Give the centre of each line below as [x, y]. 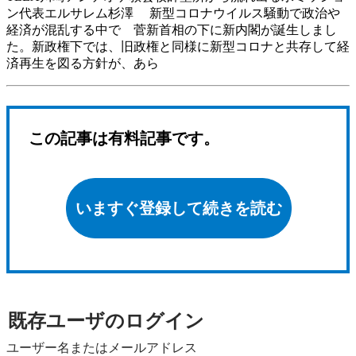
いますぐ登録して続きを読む [179, 208]
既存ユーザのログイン [106, 320]
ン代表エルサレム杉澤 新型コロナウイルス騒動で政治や [173, 13]
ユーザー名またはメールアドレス [102, 347]
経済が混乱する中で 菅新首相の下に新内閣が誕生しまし [172, 29]
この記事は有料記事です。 [124, 138]
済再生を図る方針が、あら [83, 63]
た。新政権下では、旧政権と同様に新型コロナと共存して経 [178, 46]
